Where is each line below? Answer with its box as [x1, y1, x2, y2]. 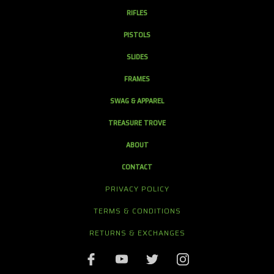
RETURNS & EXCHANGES [89, 226, 185, 239]
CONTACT [122, 160, 152, 172]
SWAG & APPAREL [110, 94, 164, 106]
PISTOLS [124, 28, 150, 40]
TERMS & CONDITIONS [94, 204, 181, 217]
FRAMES [124, 72, 150, 84]
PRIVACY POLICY [105, 182, 169, 194]
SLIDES [126, 50, 148, 62]
